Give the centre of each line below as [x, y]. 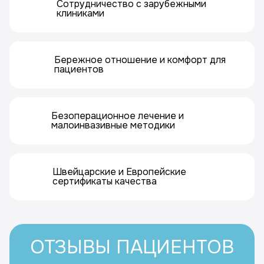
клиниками [80, 13]
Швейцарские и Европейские [120, 172]
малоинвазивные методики [113, 125]
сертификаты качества [105, 181]
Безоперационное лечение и [118, 116]
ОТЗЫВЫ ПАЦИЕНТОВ [132, 247]
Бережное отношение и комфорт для [140, 60]
